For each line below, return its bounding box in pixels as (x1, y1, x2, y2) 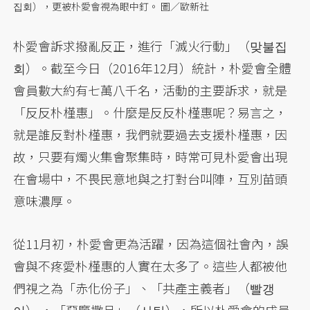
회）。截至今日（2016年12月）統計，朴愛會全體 (13, 59, 292, 77)
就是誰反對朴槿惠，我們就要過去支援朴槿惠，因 (13, 125, 288, 144)
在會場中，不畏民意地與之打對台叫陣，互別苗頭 (13, 170, 288, 188)
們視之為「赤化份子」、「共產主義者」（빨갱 (13, 279, 275, 298)
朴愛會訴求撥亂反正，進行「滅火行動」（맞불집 (13, 37, 288, 55)
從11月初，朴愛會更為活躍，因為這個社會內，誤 (13, 235, 289, 253)
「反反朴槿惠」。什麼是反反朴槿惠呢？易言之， (13, 103, 288, 122)
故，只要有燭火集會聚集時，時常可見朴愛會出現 (13, 147, 288, 166)
